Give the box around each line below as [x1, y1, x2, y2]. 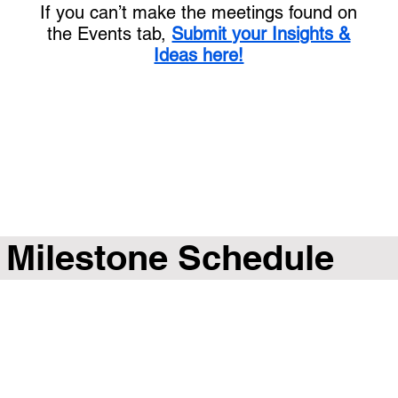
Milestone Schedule [6, 236, 335, 279]
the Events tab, [47, 23, 172, 45]
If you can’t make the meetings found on [40, 2, 358, 24]
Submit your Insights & [171, 23, 351, 45]
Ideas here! [154, 44, 244, 67]
